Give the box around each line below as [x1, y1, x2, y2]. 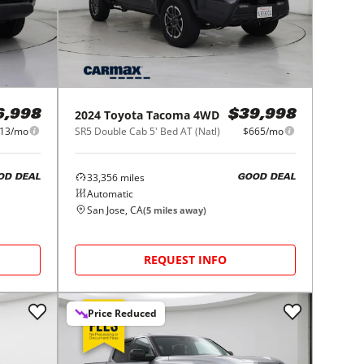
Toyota [104, 106, 144, 123]
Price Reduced [88, 305, 158, 320]
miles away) [151, 203, 207, 216]
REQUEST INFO [144, 251, 227, 267]
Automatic [87, 186, 134, 201]
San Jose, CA [87, 202, 144, 217]
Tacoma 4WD [146, 106, 220, 123]
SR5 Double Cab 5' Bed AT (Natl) [75, 123, 221, 138]
